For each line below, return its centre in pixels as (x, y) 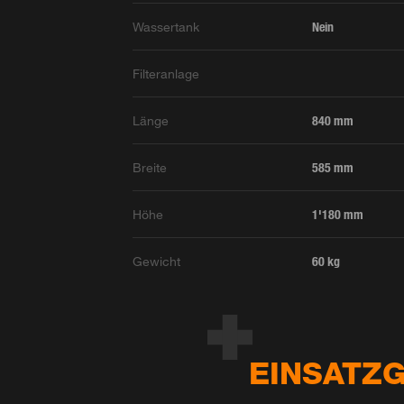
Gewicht (157, 262)
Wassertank (166, 27)
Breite (150, 168)
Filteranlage (166, 74)
